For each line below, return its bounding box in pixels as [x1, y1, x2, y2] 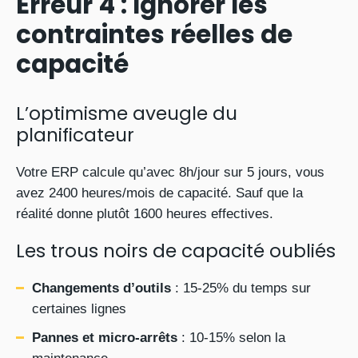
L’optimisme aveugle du [16, 101, 237, 126]
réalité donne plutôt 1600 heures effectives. [16, 206, 273, 221]
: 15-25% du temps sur [171, 280, 311, 296]
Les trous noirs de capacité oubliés [16, 238, 336, 264]
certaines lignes [32, 301, 126, 316]
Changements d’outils [32, 280, 171, 296]
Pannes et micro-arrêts [32, 330, 177, 345]
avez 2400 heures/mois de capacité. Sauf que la [16, 185, 303, 201]
